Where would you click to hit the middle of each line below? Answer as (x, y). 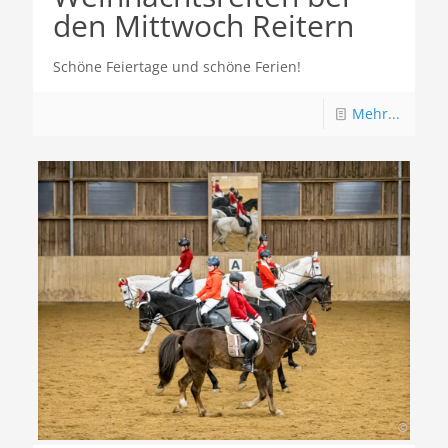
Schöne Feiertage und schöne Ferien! (177, 66)
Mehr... (376, 113)
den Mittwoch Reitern (203, 25)
